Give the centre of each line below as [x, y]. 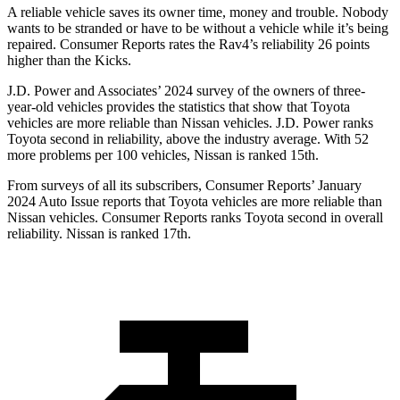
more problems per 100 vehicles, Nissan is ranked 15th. [163, 155]
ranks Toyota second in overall [295, 218]
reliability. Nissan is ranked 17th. [99, 234]
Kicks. [113, 61]
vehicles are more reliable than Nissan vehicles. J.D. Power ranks [190, 123]
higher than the [51, 61]
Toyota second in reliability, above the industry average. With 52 [188, 139]
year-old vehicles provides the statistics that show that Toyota [179, 107]
